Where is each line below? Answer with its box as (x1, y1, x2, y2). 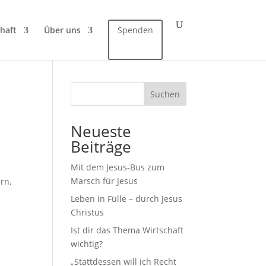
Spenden (117, 24, 153, 36)
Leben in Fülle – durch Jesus (71, 193, 183, 204)
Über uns (43, 24, 81, 36)
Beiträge (71, 136, 132, 157)
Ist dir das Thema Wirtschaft (71, 224, 184, 236)
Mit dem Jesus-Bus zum (71, 161, 165, 173)
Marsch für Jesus (71, 175, 138, 186)
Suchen (150, 88, 180, 100)
